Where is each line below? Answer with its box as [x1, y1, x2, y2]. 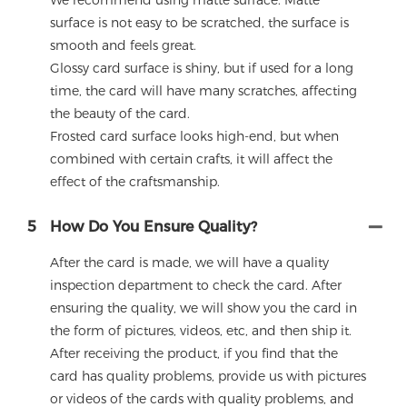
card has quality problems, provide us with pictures [50, 368, 366, 385]
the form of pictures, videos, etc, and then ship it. [50, 323, 352, 340]
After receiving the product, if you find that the [50, 345, 338, 362]
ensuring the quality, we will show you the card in [50, 300, 357, 317]
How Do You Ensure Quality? [50, 218, 257, 236]
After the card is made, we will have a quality [50, 254, 329, 272]
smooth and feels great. [50, 37, 196, 55]
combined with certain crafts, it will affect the [50, 151, 333, 168]
